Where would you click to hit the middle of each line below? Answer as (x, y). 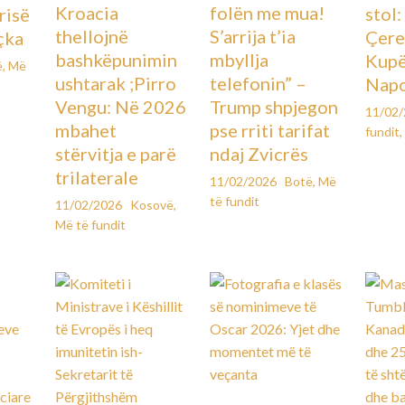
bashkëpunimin (116, 60)
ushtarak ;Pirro (115, 84)
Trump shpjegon (274, 107)
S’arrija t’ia (253, 37)
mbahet (85, 131)
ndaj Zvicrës (259, 154)
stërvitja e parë (115, 154)
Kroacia (86, 13)
